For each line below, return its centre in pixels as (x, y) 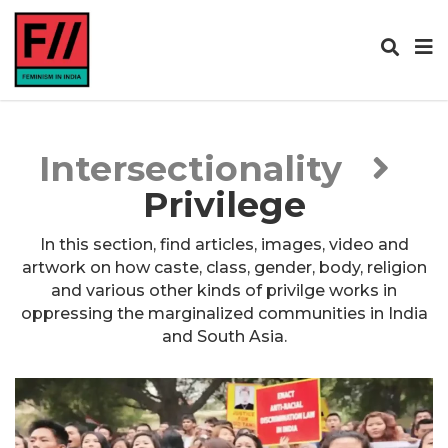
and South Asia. (224, 336)
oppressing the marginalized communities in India (224, 313)
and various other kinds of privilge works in (224, 290)
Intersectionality (190, 168)
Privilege (224, 204)
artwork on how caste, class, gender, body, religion (224, 267)
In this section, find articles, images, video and (224, 244)
